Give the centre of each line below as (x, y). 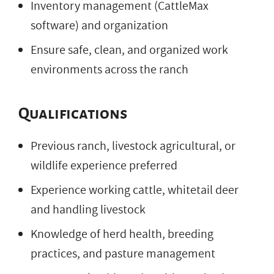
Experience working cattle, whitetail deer (135, 190)
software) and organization (99, 25)
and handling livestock (88, 209)
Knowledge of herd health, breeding (122, 234)
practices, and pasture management (123, 254)
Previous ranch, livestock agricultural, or (133, 146)
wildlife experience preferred (104, 165)
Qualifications (73, 113)
